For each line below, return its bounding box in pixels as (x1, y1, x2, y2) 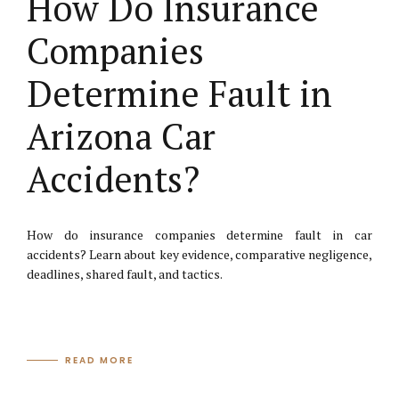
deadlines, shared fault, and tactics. (27, 265, 223, 283)
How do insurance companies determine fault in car (27, 226, 372, 244)
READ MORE (65, 353, 134, 367)
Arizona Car (27, 112, 216, 160)
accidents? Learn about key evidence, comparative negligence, (27, 246, 372, 264)
